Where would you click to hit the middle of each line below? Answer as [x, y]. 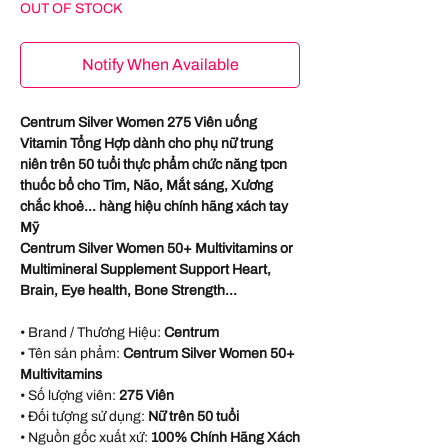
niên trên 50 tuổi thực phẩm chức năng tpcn [153, 165]
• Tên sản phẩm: [71, 354]
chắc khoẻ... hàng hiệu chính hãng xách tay [154, 207]
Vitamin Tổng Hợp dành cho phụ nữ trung [146, 144]
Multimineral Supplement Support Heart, [145, 270]
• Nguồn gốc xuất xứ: [85, 438]
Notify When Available [160, 65]
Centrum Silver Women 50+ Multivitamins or [156, 249]
